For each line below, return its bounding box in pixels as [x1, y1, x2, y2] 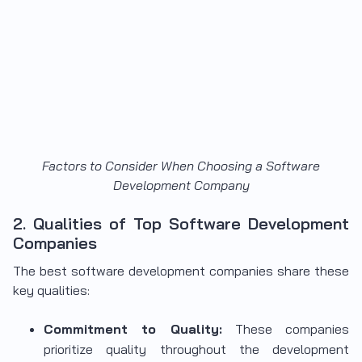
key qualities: [13, 282, 90, 299]
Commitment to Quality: [44, 321, 222, 338]
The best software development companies [13, 263, 273, 280]
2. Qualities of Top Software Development [13, 213, 349, 234]
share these [273, 263, 349, 280]
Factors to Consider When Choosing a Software [42, 158, 320, 175]
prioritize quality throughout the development [44, 341, 349, 358]
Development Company [112, 177, 250, 194]
